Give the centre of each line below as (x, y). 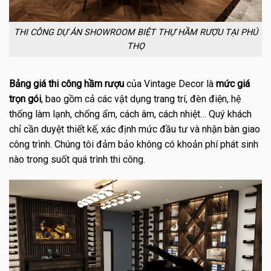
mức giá (233, 83)
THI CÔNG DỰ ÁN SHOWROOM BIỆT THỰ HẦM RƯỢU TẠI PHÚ (135, 32)
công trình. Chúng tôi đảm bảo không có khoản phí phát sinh (134, 144)
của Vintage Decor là (170, 83)
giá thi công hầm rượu (79, 83)
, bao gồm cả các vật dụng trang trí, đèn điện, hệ (141, 99)
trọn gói (25, 99)
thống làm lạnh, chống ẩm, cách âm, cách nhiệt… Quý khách (130, 114)
